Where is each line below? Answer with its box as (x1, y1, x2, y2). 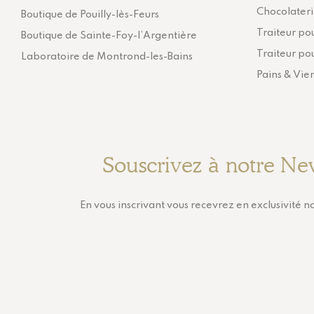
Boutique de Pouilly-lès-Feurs (21, 9, 159, 20)
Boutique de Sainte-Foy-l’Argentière (21, 30, 197, 41)
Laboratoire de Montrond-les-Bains (21, 51, 193, 62)
